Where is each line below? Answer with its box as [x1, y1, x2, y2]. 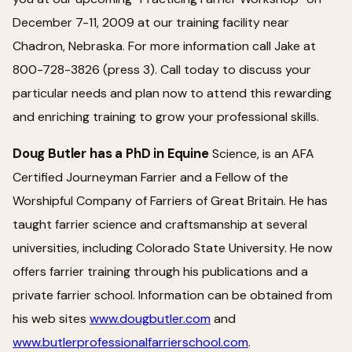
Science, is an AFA [208, 145, 314, 162]
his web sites [13, 310, 90, 327]
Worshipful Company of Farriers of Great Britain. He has [13, 192, 328, 209]
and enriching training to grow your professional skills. [13, 108, 319, 125]
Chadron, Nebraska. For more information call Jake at [13, 37, 316, 54]
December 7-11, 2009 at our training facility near [13, 13, 289, 31]
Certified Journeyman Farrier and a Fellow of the [13, 168, 288, 185]
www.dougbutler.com [90, 310, 211, 327]
